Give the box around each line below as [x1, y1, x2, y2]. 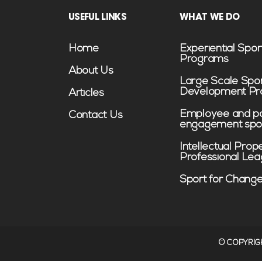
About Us [68, 66, 113, 77]
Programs [180, 54, 229, 65]
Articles [68, 88, 104, 99]
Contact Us [68, 111, 123, 122]
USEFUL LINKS [68, 11, 127, 23]
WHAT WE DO [180, 11, 240, 23]
